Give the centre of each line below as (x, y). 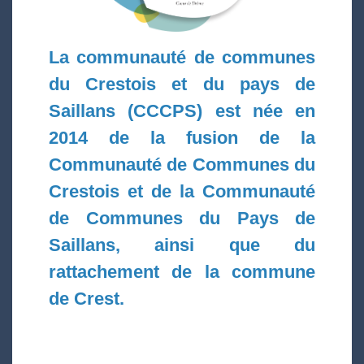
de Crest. (87, 299)
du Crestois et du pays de (182, 84)
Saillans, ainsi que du (182, 245)
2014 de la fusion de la (182, 138)
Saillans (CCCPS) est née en (182, 111)
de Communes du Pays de (182, 219)
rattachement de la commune (182, 272)
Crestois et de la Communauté (182, 192)
